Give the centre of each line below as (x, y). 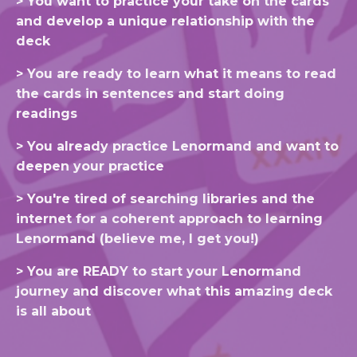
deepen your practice (90, 166)
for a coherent (125, 218)
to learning (283, 218)
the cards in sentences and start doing (150, 93)
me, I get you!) (207, 238)
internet (44, 218)
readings (47, 113)
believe (130, 238)
